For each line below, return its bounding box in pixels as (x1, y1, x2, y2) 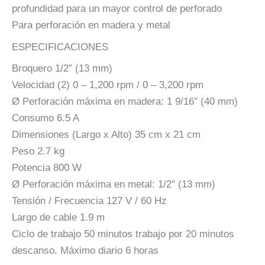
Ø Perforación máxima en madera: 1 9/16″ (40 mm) (12, 96, 238, 108)
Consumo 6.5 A (12, 112, 79, 124)
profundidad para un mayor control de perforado (12, 3, 222, 15)
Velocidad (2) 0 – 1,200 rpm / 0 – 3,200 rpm (12, 79, 203, 91)
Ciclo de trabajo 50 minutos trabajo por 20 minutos (12, 228, 234, 240)
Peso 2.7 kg (12, 146, 64, 157)
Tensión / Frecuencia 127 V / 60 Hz (12, 195, 167, 207)
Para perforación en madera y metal (12, 20, 170, 31)
